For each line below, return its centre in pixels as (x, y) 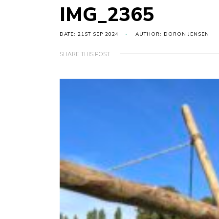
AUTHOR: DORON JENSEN (172, 34)
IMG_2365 (107, 15)
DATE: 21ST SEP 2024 (89, 34)
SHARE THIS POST (85, 55)
